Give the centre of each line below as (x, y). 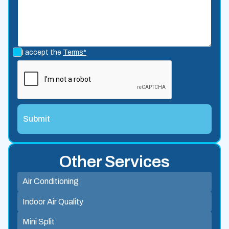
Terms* (75, 52)
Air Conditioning (50, 181)
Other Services (114, 162)
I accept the (42, 52)
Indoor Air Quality (53, 201)
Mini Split (38, 221)
